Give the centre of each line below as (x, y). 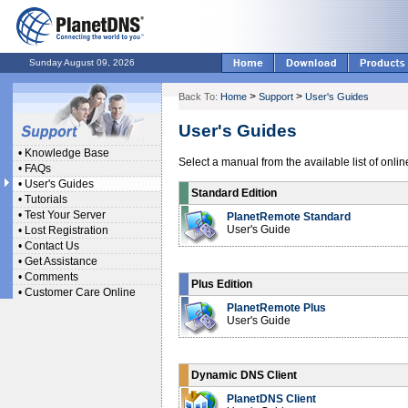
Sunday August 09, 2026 (82, 62)
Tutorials (46, 199)
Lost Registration (66, 230)
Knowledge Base (67, 153)
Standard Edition (234, 193)
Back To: (198, 97)
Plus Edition (222, 284)
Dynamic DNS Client (244, 375)
